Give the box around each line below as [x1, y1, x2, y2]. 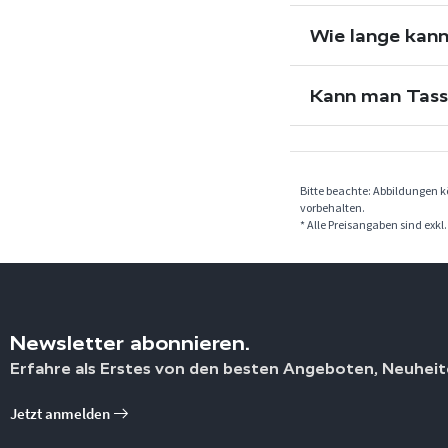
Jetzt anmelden [10, 404, 113, 423]
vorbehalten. [300, 200, 365, 215]
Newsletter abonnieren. [10, 331, 250, 355]
